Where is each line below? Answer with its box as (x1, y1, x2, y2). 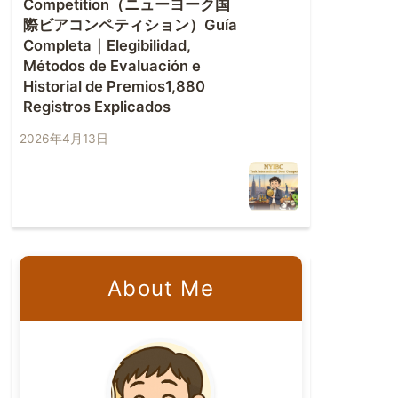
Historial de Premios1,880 (23, 77, 205, 96)
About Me (107, 275, 214, 301)
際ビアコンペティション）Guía (23, 16, 237, 35)
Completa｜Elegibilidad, (23, 36, 191, 55)
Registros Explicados (23, 98, 171, 116)
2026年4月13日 (20, 131, 108, 147)
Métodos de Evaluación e (23, 57, 201, 76)
